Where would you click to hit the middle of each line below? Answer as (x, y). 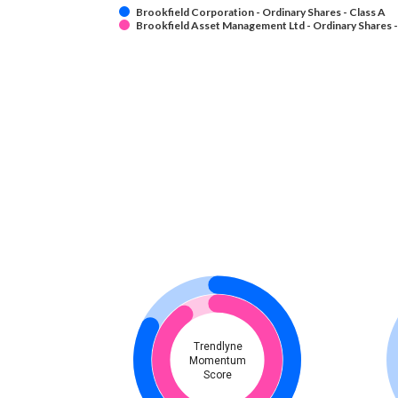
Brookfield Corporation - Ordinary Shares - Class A (261, 12)
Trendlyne (218, 347)
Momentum (218, 361)
